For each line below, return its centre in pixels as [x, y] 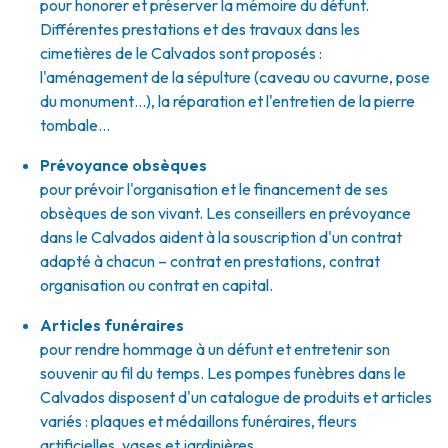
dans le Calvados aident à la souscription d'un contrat [221, 237]
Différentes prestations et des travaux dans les [200, 29]
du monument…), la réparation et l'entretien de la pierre [227, 101]
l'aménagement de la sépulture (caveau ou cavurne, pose [235, 77]
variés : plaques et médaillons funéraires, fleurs [198, 421]
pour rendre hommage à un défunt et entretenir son [215, 349]
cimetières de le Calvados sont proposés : [181, 53]
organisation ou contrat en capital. [156, 285]
